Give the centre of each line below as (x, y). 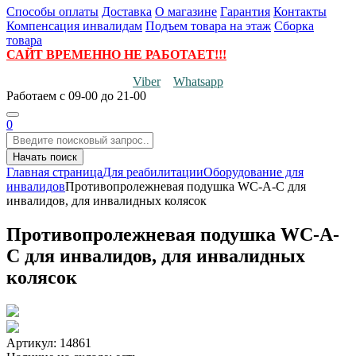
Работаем (33, 96)
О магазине (186, 12)
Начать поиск (45, 157)
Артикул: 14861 (49, 342)
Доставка (127, 12)
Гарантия (245, 12)
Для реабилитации (153, 172)
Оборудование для (253, 172)
